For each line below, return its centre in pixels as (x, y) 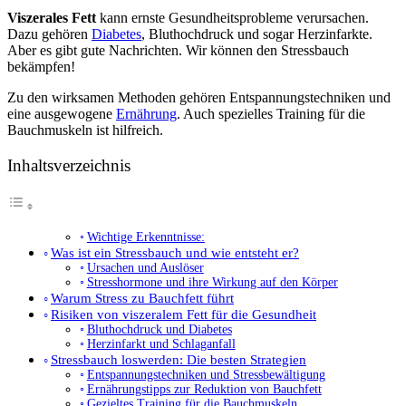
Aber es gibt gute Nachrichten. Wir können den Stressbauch (178, 50)
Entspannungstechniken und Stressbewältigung (206, 375)
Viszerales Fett (52, 17)
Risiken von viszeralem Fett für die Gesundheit (184, 314)
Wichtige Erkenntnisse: (145, 237)
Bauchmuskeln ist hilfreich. (85, 130)
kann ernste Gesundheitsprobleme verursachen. (232, 17)
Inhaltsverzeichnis (69, 166)
